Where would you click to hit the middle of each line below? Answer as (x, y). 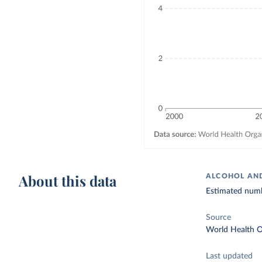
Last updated (230, 256)
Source (219, 218)
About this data (68, 181)
